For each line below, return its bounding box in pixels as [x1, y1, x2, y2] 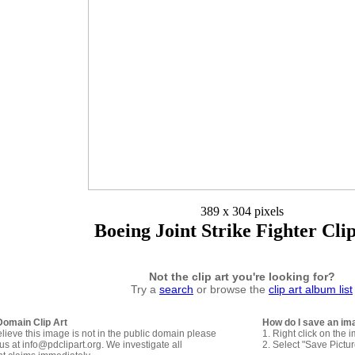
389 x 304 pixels [200, 204, 284, 219]
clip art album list [269, 282, 353, 296]
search [159, 282, 193, 296]
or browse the [193, 282, 269, 296]
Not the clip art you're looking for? [148, 269, 335, 283]
